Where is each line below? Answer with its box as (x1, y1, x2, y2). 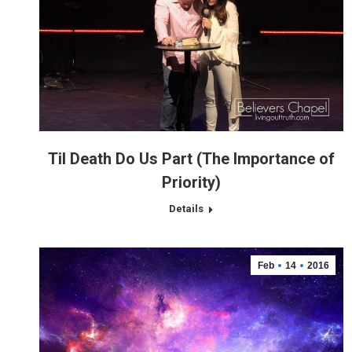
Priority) (162, 173, 221, 192)
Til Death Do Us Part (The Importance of (48, 149, 335, 169)
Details (169, 203, 203, 215)
